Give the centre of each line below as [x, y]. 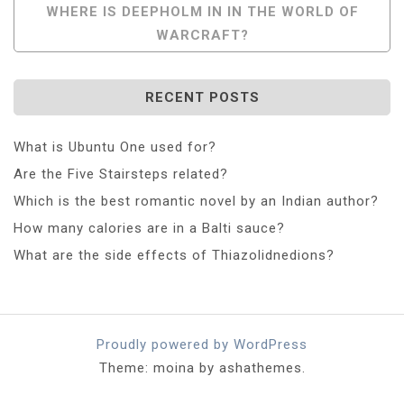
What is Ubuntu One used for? [115, 147]
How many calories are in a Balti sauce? [149, 228]
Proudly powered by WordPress [202, 344]
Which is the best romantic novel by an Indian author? [196, 201]
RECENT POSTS [202, 97]
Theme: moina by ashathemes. [202, 367]
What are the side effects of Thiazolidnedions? [174, 255]
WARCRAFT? [202, 35]
